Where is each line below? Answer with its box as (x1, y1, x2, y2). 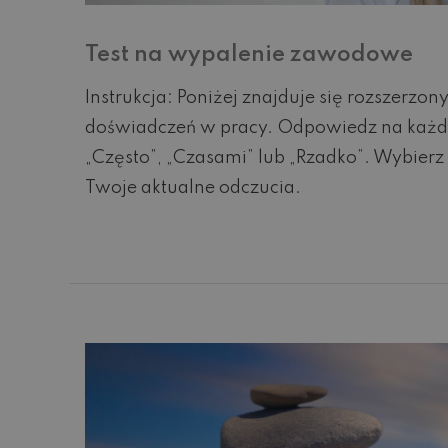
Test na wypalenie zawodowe (85, 44, 413, 67)
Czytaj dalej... (85, 234, 168, 247)
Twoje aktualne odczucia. (85, 179, 301, 198)
